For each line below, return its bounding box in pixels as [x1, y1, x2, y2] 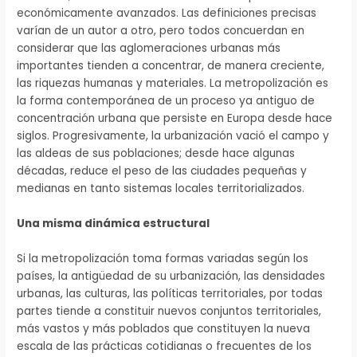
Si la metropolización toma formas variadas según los [17, 250, 309, 266]
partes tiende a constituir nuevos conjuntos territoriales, [17, 303, 322, 319]
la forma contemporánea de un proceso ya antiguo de [17, 92, 316, 108]
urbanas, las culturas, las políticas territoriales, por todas [17, 285, 324, 301]
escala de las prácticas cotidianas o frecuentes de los [17, 338, 312, 354]
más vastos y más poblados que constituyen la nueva [17, 320, 311, 336]
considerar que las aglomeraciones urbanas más [17, 40, 281, 56]
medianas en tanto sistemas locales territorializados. [17, 180, 305, 196]
